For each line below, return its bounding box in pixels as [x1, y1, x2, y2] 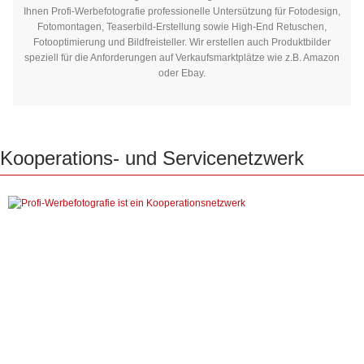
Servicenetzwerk [162, 146, 304, 169]
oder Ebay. [158, 67, 206, 79]
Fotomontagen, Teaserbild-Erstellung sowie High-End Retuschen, [37, 20, 327, 32]
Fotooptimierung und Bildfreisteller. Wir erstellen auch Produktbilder [33, 36, 331, 48]
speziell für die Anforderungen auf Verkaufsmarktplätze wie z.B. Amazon [24, 51, 340, 63]
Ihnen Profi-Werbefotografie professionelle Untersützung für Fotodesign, [24, 5, 340, 17]
